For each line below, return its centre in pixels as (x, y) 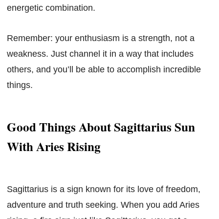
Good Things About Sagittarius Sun (101, 127)
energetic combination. (51, 8)
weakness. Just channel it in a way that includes (100, 54)
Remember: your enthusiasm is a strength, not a (101, 38)
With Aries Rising (54, 147)
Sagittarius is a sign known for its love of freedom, (104, 189)
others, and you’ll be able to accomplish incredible (104, 69)
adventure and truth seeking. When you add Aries (103, 205)
